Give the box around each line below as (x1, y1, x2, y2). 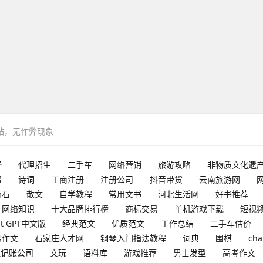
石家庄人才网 (35, 232, 84, 244)
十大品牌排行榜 (51, 203, 109, 214)
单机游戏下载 (174, 203, 224, 214)
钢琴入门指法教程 (100, 232, 166, 244)
